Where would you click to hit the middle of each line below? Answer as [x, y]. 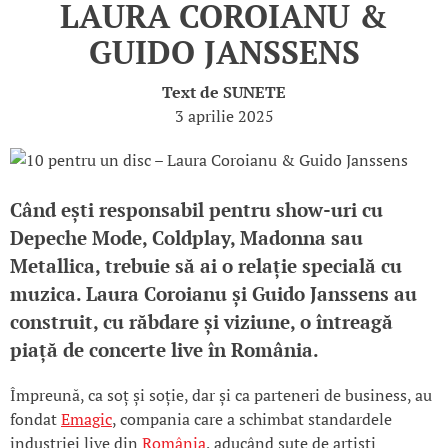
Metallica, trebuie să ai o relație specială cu [206, 266]
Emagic [86, 419]
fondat [35, 419]
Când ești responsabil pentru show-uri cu [196, 210]
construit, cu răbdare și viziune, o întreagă [201, 322]
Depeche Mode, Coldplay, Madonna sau [186, 238]
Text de [192, 92]
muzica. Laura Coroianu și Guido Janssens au [213, 294]
